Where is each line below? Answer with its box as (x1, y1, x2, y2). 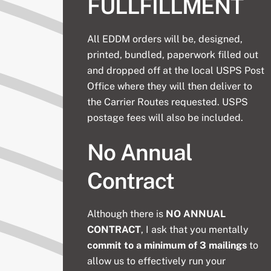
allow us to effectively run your (87, 255, 226, 267)
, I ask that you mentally (141, 223, 249, 235)
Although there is (87, 207, 166, 220)
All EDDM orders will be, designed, (87, 33, 243, 45)
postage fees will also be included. (87, 111, 244, 123)
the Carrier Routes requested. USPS (87, 96, 249, 108)
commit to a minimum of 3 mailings (87, 239, 247, 251)
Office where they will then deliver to (87, 80, 253, 92)
